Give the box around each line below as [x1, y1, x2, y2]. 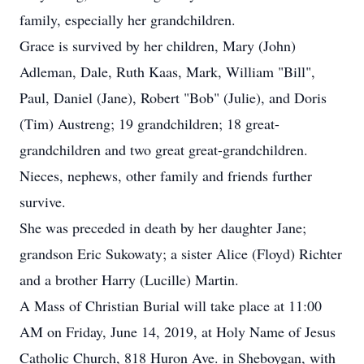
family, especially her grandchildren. [19, 10, 236, 29]
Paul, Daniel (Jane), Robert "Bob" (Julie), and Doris [19, 88, 327, 107]
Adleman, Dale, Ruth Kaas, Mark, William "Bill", [19, 62, 315, 81]
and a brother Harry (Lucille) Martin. [19, 270, 239, 289]
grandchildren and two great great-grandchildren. [19, 140, 308, 159]
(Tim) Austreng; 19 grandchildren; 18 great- [19, 114, 279, 133]
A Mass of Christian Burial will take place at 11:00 [19, 296, 322, 315]
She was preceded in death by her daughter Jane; [19, 218, 306, 237]
